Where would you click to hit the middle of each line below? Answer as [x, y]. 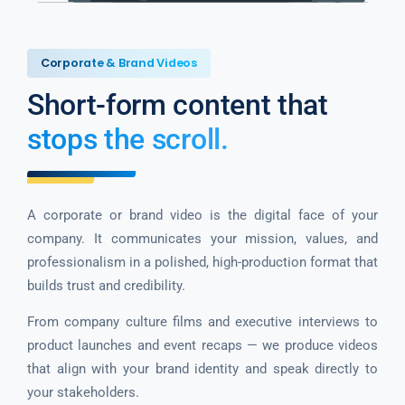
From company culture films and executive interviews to [202, 321]
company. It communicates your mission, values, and [202, 238]
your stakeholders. [83, 392]
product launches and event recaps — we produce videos [202, 345]
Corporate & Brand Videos [119, 62]
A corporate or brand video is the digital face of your [202, 215]
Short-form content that [178, 104]
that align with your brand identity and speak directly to [202, 368]
